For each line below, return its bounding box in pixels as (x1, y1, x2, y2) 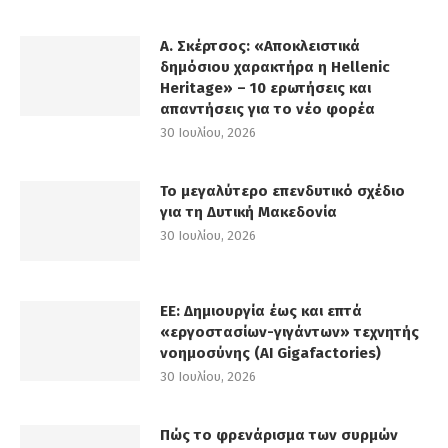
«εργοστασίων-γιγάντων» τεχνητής (160, 323, 419, 342)
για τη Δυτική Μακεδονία (160, 203, 337, 222)
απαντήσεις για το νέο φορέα (160, 100, 375, 119)
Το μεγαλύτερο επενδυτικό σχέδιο (160, 182, 405, 201)
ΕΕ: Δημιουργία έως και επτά (160, 302, 362, 321)
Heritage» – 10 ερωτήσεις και (160, 79, 371, 98)
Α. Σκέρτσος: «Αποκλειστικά (160, 37, 360, 56)
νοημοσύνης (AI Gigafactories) (160, 344, 381, 363)
